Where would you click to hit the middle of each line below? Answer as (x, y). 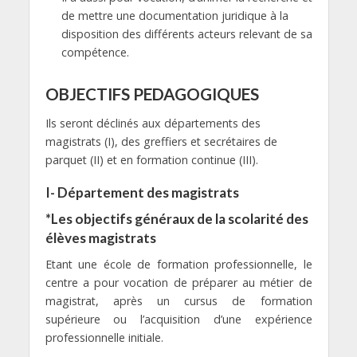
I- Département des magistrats (142, 192)
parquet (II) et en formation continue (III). (151, 159)
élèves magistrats (100, 237)
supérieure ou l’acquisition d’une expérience (178, 319)
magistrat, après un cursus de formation (178, 300)
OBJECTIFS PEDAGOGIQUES (152, 94)
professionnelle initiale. (104, 337)
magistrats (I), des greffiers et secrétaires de (161, 141)
